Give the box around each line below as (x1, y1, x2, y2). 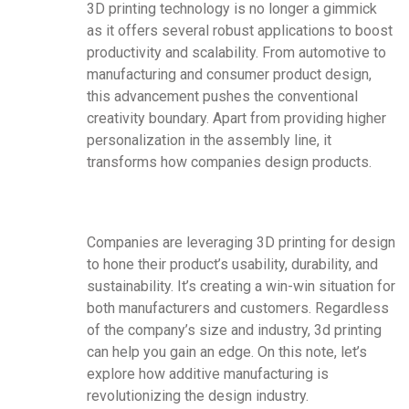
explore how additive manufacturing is (87, 365, 329, 383)
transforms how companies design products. (87, 153, 372, 172)
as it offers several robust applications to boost (87, 22, 393, 40)
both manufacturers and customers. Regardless (87, 299, 389, 318)
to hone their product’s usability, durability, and (87, 256, 378, 274)
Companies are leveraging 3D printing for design (87, 234, 395, 252)
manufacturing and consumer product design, (87, 66, 372, 84)
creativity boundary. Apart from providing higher (87, 110, 386, 128)
